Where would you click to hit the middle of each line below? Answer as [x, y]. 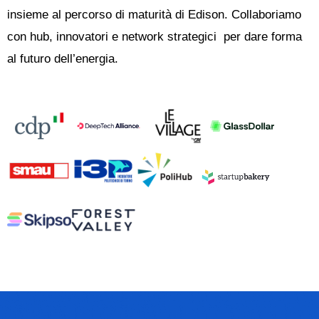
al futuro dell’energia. [63, 59]
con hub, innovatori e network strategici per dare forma [155, 37]
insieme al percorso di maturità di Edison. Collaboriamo [154, 15]
